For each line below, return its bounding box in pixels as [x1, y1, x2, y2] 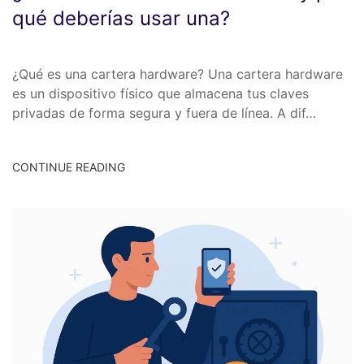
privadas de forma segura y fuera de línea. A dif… [12, 105, 316, 122]
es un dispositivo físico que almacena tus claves [12, 85, 309, 102]
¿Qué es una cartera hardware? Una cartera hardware [12, 66, 343, 83]
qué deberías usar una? [12, 6, 230, 31]
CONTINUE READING [12, 159, 125, 174]
